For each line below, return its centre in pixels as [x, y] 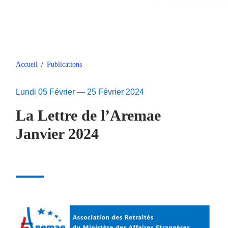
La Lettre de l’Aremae [88, 116]
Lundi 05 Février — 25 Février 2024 [80, 92]
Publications [65, 65]
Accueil [27, 65]
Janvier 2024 [57, 134]
